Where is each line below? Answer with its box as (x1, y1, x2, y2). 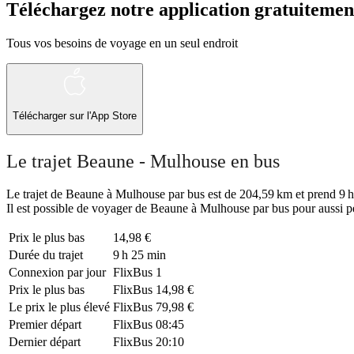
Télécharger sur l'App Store (13, 110, 137, 122)
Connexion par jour (9, 265, 106, 280)
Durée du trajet (9, 248, 83, 262)
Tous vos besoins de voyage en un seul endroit (6, 36, 238, 50)
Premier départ (9, 318, 81, 332)
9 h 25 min (113, 248, 166, 262)
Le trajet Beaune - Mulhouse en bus (6, 150, 280, 171)
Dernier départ (9, 335, 81, 349)
